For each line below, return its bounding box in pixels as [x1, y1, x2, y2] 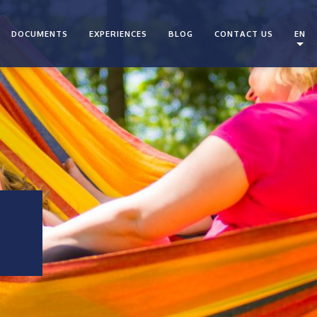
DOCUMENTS [11, 28, 68, 39]
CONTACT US [214, 28, 273, 39]
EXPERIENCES [89, 28, 147, 39]
